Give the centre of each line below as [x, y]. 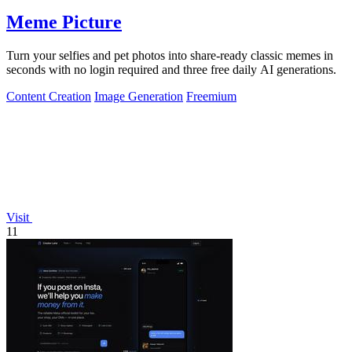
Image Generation [139, 96]
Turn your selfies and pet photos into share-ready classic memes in [170, 55]
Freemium [211, 96]
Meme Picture [64, 22]
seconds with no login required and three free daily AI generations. [171, 69]
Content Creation [49, 96]
